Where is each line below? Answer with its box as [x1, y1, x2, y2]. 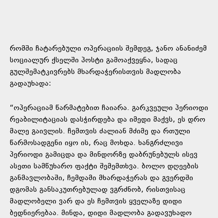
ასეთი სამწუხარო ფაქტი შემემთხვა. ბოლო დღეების [10, 161, 199, 172]
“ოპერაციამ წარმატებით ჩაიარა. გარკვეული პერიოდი [10, 102, 208, 114]
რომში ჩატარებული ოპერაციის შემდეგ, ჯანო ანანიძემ [10, 43, 207, 54]
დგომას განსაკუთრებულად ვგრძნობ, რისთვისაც [10, 184, 185, 196]
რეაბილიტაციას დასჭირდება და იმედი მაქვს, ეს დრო [10, 114, 205, 126]
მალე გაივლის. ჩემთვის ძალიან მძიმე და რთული [10, 126, 190, 137]
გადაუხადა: [10, 78, 51, 90]
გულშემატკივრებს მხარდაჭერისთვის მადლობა [10, 66, 181, 78]
